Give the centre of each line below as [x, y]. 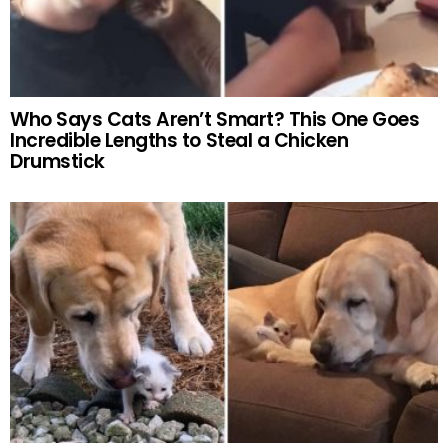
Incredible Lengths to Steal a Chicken [179, 140]
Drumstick [57, 161]
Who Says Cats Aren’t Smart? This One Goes [215, 119]
